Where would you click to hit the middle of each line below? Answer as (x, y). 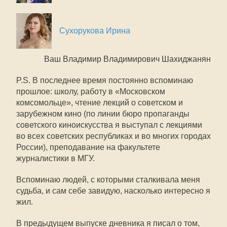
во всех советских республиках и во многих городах (113, 136)
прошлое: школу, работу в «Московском (91, 91)
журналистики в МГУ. (55, 158)
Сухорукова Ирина (95, 30)
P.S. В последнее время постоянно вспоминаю (105, 80)
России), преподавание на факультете (88, 147)
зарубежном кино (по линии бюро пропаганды (103, 113)
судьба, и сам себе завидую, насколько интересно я (113, 191)
